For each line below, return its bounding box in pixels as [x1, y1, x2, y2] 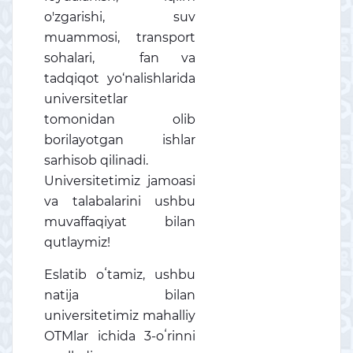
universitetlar [44, 91, 128, 106]
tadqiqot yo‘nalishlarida [44, 71, 195, 86]
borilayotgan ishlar [44, 132, 195, 147]
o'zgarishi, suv [44, 9, 195, 24]
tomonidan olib [44, 112, 195, 127]
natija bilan [44, 288, 195, 303]
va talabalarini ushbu [44, 194, 195, 209]
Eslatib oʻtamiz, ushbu [44, 267, 195, 282]
